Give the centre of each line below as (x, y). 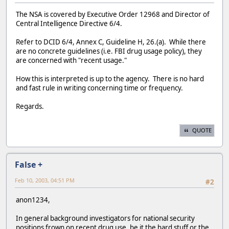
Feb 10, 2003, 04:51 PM (45, 180)
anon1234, (33, 200)
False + (29, 165)
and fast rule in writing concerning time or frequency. (99, 88)
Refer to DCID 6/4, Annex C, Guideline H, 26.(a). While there (111, 42)
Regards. (30, 106)
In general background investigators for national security (105, 218)
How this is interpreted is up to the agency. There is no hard (110, 78)
